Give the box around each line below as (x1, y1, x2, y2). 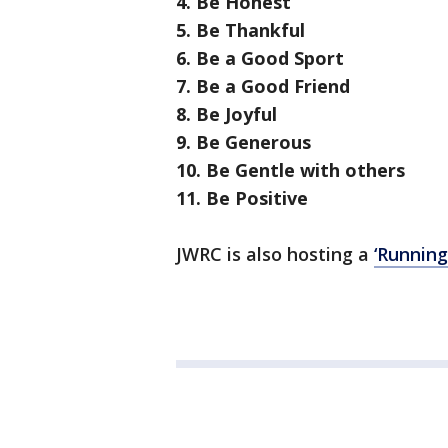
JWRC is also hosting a (176, 242, 374, 267)
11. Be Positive (176, 186, 308, 211)
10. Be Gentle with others (176, 158, 405, 183)
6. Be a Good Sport (176, 46, 344, 71)
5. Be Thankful (176, 18, 305, 43)
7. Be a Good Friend (176, 74, 350, 99)
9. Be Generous (176, 130, 311, 155)
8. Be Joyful (176, 102, 277, 127)
